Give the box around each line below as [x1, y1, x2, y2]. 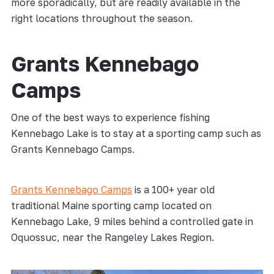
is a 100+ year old [131, 183, 215, 196]
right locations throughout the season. [10, 12, 195, 24]
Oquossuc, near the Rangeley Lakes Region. [10, 231, 214, 243]
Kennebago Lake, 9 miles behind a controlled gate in [10, 215, 253, 228]
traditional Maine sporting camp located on [10, 199, 212, 212]
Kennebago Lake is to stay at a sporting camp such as [10, 127, 261, 139]
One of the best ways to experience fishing [10, 111, 210, 124]
